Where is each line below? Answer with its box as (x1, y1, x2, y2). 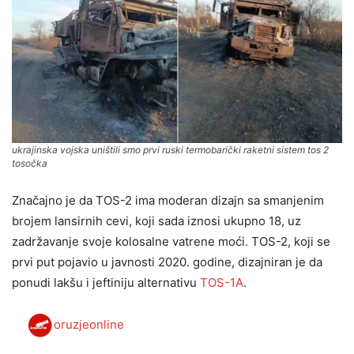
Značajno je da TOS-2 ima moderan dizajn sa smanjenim (12, 192, 324, 208)
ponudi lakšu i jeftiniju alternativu (12, 274, 197, 290)
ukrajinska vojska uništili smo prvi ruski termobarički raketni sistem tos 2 (12, 143, 329, 156)
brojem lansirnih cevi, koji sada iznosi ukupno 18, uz (12, 213, 301, 228)
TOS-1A (197, 274, 243, 290)
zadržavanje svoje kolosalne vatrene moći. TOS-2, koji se (12, 233, 330, 249)
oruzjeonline (54, 316, 124, 332)
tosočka (12, 156, 47, 169)
